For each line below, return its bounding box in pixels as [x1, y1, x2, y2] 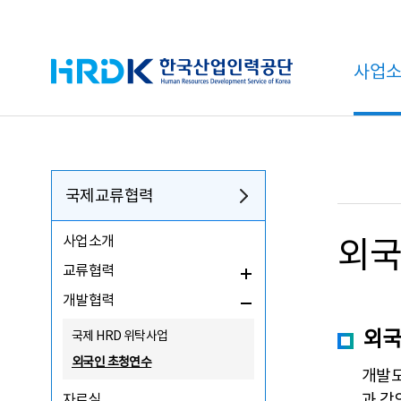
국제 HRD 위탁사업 [72, 328, 168, 344]
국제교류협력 [65, 185, 154, 206]
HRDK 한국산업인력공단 [50, 60, 201, 78]
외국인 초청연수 [72, 354, 152, 370]
